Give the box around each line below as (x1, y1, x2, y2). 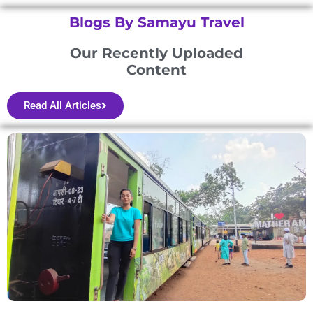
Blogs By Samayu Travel (68, 13, 245, 31)
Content (126, 61, 187, 78)
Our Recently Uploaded (70, 44, 243, 61)
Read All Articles (24, 99, 101, 112)
